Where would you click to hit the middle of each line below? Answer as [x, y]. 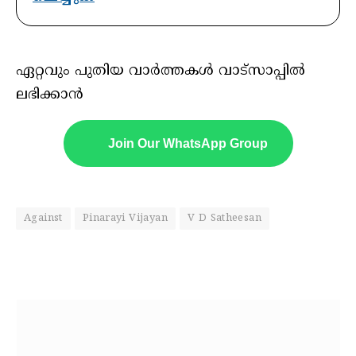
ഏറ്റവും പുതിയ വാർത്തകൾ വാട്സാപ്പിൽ [161, 71]
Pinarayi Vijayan [125, 219]
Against [43, 219]
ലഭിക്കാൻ [50, 95]
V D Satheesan [224, 219]
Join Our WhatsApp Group [188, 143]
